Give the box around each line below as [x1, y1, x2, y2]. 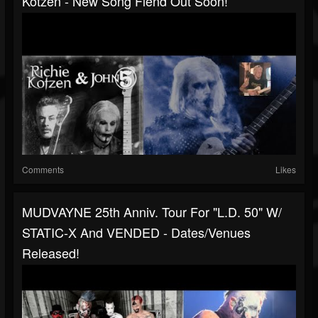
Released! [22, 243, 79, 263]
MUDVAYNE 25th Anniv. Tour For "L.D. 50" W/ [22, 202, 282, 221]
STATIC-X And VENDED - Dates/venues [22, 223, 251, 242]
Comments [22, 163, 64, 176]
